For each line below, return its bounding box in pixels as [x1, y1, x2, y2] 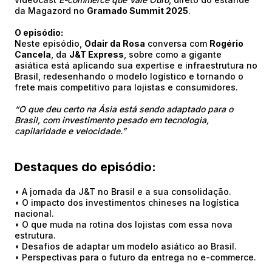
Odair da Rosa [84, 38, 145, 49]
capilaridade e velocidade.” [15, 126, 126, 136]
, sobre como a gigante [124, 49, 222, 59]
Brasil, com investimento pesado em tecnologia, [15, 115, 209, 125]
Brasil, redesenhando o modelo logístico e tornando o [15, 71, 243, 81]
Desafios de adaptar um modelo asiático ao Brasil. [19, 241, 237, 251]
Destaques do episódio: [15, 160, 156, 174]
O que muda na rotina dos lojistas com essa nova [19, 219, 233, 229]
